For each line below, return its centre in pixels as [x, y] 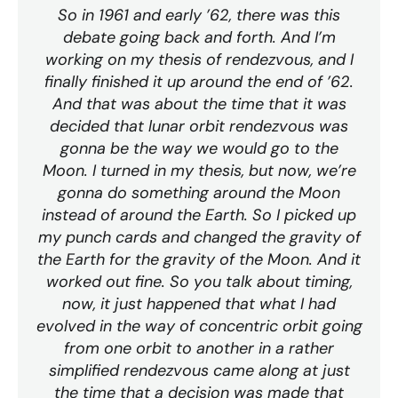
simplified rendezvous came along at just [199, 371]
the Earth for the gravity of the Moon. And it [199, 260]
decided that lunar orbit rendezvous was [199, 127]
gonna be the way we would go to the [199, 149]
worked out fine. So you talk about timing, [199, 282]
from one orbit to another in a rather [199, 349]
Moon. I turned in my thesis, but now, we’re [199, 171]
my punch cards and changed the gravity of [199, 238]
